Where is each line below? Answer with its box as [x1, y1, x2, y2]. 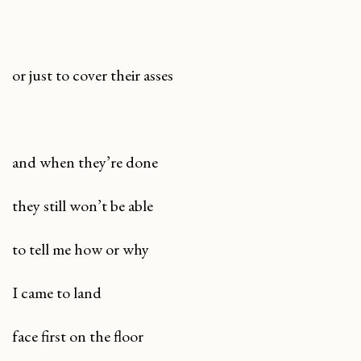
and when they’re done [12, 151, 158, 172]
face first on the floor [12, 325, 143, 346]
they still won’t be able [12, 194, 153, 216]
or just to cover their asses [12, 64, 173, 85]
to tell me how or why [12, 238, 149, 259]
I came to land [12, 281, 102, 303]
